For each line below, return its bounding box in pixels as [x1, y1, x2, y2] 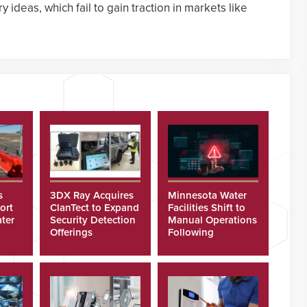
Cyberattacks [168, 238, 229, 251]
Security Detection [50, 213, 136, 226]
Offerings [50, 225, 93, 238]
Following [168, 225, 214, 238]
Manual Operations [168, 213, 258, 226]
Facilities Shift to [168, 201, 246, 214]
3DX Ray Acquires [50, 188, 134, 201]
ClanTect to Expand [50, 201, 140, 214]
